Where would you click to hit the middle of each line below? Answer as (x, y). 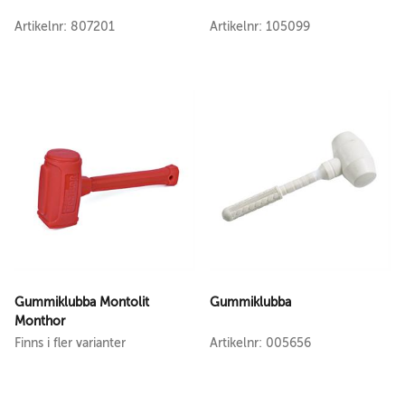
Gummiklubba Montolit (82, 302)
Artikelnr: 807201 (65, 27)
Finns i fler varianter (70, 343)
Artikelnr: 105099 (260, 27)
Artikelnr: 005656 (260, 343)
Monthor (40, 321)
